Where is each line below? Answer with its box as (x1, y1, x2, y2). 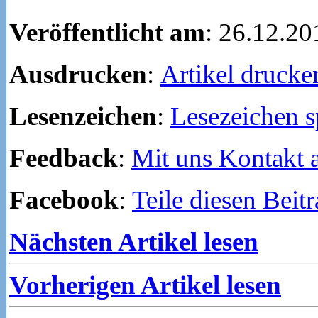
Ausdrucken (9, 59, 147, 89)
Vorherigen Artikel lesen (9, 270, 281, 300)
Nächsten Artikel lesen (9, 226, 258, 256)
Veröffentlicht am (9, 17, 205, 47)
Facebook (9, 185, 119, 214)
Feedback (9, 143, 118, 172)
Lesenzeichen (9, 101, 157, 131)
